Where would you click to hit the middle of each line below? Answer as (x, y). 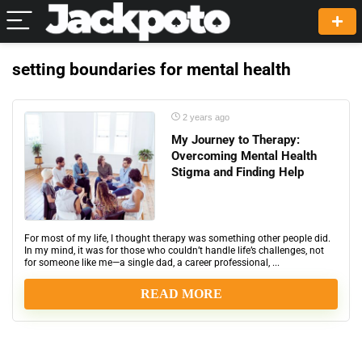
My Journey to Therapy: (236, 140)
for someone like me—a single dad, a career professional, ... (152, 263)
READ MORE (181, 294)
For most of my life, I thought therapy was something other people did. (177, 238)
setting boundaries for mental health (152, 69)
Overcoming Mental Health (244, 156)
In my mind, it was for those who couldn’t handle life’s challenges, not (174, 250)
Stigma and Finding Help (238, 172)
